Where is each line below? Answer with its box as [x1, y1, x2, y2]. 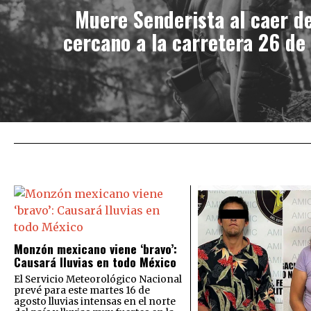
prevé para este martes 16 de [14, 285, 150, 297]
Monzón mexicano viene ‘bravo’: [14, 239, 177, 258]
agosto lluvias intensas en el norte [14, 296, 176, 308]
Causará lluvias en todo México [14, 253, 176, 271]
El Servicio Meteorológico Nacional [14, 274, 182, 286]
